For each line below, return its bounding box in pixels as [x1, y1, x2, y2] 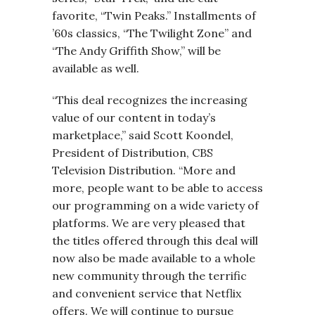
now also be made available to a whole [52, 251, 255, 265]
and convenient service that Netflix [52, 286, 241, 300]
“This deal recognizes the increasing [52, 93, 247, 107]
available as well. [52, 61, 139, 75]
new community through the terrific [52, 269, 247, 283]
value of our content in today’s [52, 110, 216, 124]
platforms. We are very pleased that [52, 216, 245, 230]
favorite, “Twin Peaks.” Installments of [52, 8, 256, 22]
